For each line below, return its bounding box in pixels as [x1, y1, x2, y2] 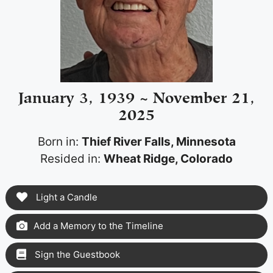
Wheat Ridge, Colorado [104, 152, 233, 166]
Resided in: [40, 152, 104, 166]
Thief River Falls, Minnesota [81, 135, 236, 149]
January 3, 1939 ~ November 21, [18, 92, 255, 99]
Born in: [37, 135, 82, 149]
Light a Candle [33, 191, 97, 203]
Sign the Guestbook [32, 248, 120, 260]
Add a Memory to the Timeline [33, 219, 163, 232]
